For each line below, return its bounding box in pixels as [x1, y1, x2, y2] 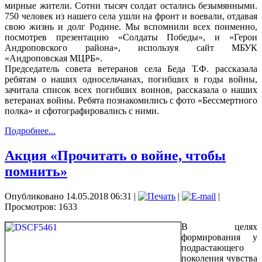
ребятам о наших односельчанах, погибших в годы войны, [5, 74, 257, 84]
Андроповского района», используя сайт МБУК [5, 42, 257, 53]
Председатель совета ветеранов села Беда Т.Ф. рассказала [5, 63, 257, 74]
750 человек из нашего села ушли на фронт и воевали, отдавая [5, 11, 257, 21]
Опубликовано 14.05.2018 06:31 [5, 191, 132, 201]
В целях [181, 221, 257, 232]
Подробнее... [5, 125, 56, 136]
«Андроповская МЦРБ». [5, 53, 102, 63]
